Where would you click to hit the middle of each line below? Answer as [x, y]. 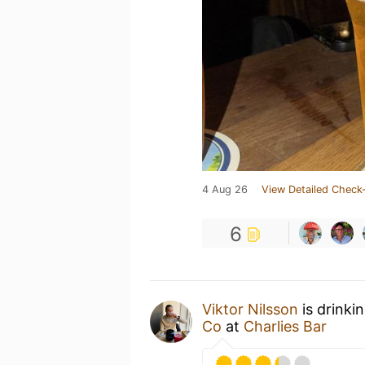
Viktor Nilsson [250, 309]
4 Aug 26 [225, 189]
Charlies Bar [285, 326]
